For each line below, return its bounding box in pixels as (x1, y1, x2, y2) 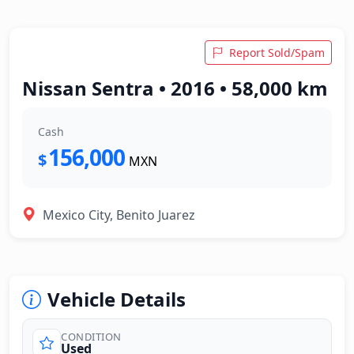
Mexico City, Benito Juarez (43, 205, 195, 224)
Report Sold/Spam (229, 45, 325, 60)
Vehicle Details (47, 286, 186, 312)
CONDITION (61, 329, 122, 344)
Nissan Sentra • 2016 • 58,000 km (22, 75, 328, 101)
